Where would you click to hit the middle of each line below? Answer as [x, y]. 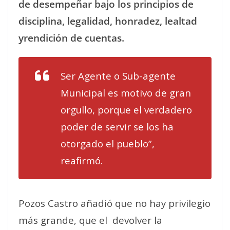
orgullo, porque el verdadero [126, 110]
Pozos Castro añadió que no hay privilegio [114, 203]
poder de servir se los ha [117, 127]
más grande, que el [63, 220]
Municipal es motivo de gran [126, 93]
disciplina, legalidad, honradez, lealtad [108, 21]
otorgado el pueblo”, [108, 143]
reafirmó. [82, 160]
